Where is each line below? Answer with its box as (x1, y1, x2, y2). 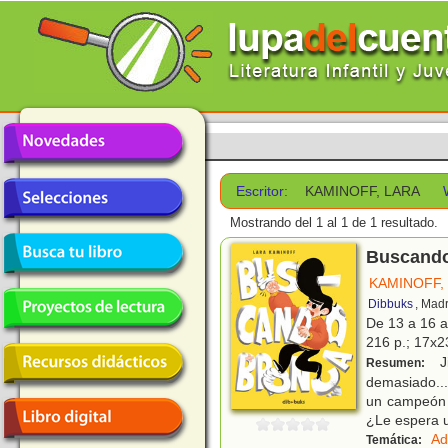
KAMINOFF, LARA (305, 183, 421, 199)
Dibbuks (368, 297, 413, 312)
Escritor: (236, 183, 289, 199)
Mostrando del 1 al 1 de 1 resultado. (230, 215, 438, 231)
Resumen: (366, 356, 428, 371)
